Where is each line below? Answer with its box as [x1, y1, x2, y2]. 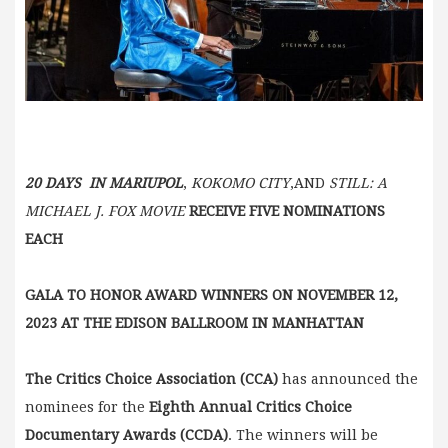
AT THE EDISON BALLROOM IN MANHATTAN [61, 314, 364, 331]
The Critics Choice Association [25, 370, 236, 387]
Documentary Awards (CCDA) [25, 426, 228, 443]
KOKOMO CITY [187, 174, 290, 191]
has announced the [278, 370, 418, 387]
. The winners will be [228, 426, 378, 443]
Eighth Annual [149, 398, 252, 415]
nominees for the [25, 398, 149, 415]
